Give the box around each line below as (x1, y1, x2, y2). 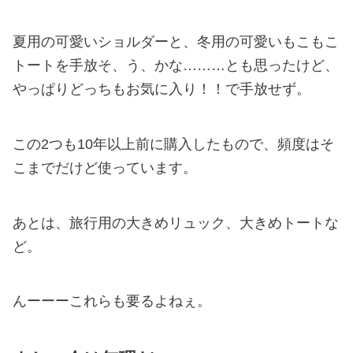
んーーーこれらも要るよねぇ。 (13, 293, 211, 310)
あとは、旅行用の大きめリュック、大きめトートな (13, 214, 339, 231)
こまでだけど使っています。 (13, 159, 197, 176)
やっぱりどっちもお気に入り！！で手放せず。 (13, 81, 310, 98)
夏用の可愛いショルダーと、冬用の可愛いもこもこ (13, 34, 339, 50)
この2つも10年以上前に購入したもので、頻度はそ (13, 136, 334, 152)
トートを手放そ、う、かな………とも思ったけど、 (13, 58, 339, 74)
